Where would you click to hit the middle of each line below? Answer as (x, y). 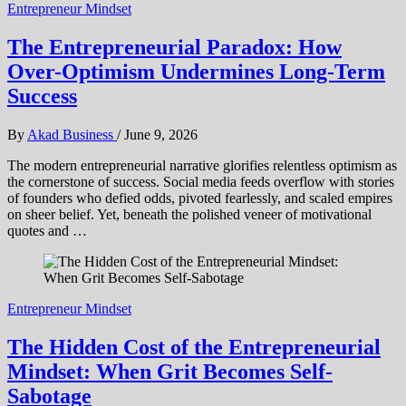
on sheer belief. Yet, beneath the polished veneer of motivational (189, 214)
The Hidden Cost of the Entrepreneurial (194, 347)
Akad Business (72, 134)
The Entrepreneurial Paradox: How (174, 48)
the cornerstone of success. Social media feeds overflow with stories (201, 181)
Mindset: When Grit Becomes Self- (170, 371)
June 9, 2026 (161, 134)
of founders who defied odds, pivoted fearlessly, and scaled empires (200, 198)
